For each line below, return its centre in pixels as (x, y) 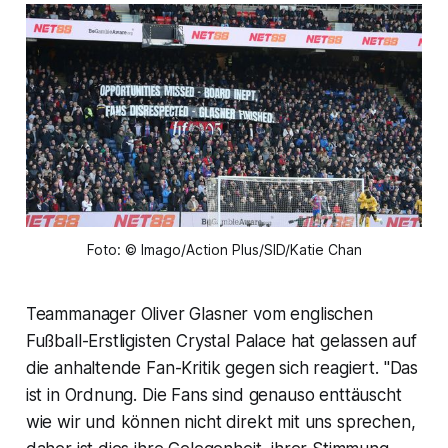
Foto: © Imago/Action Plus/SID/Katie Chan (224, 250)
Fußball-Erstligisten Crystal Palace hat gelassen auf (221, 341)
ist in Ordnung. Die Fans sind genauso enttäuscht (213, 395)
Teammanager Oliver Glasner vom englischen (199, 314)
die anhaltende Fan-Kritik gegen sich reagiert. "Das (222, 368)
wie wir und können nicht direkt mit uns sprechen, (220, 422)
